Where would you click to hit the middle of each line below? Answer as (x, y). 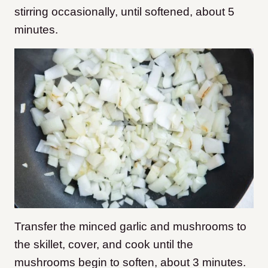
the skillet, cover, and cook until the (104, 244)
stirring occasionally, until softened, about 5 (124, 12)
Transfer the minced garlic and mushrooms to (130, 226)
